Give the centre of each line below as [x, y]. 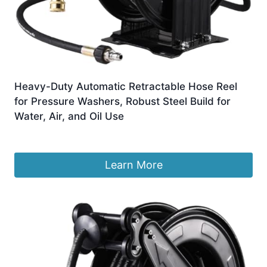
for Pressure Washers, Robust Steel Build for [122, 101]
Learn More [133, 164]
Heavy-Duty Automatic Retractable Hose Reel [126, 86]
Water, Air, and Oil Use [69, 116]
